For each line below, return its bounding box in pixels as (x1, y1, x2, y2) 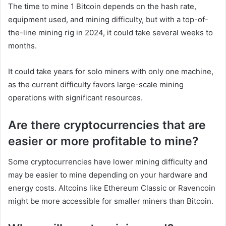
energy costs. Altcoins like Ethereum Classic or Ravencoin (8, 183, 215, 193)
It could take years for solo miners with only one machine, (8, 67, 213, 77)
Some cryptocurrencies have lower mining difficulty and (8, 156, 207, 166)
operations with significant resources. (8, 93, 143, 103)
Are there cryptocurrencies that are (8, 118, 206, 133)
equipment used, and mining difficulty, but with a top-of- (8, 15, 208, 25)
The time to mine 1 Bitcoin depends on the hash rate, (8, 2, 196, 12)
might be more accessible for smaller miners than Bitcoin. (8, 196, 213, 206)
